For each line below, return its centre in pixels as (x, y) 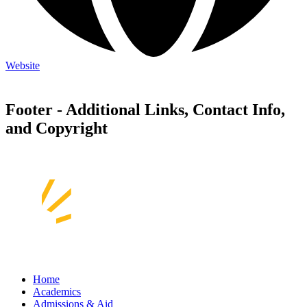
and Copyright (57, 128)
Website (23, 66)
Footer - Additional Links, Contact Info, (145, 110)
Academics (57, 292)
